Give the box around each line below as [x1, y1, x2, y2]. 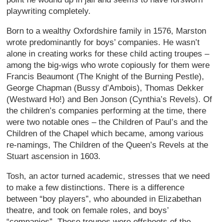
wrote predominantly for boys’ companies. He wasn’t [6, 37, 200, 47]
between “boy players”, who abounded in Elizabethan [6, 194, 202, 204]
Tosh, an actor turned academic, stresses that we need [6, 171, 210, 181]
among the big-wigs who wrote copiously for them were [6, 60, 210, 70]
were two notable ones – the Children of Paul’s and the [6, 117, 208, 127]
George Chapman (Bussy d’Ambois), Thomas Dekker [6, 83, 204, 93]
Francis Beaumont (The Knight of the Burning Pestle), [6, 71, 205, 81]
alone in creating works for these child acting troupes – [6, 49, 210, 58]
